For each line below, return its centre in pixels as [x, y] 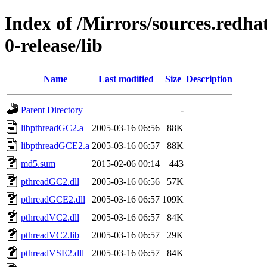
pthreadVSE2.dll [52, 253]
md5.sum [38, 163]
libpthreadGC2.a [52, 128]
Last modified [126, 79]
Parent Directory [52, 110]
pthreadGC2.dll [50, 181]
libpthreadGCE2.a [55, 145]
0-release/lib [54, 46]
